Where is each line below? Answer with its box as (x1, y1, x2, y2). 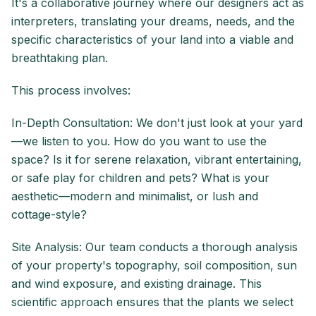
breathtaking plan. (11, 51, 108, 66)
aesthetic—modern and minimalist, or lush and (11, 189, 258, 204)
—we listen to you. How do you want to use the (11, 134, 267, 149)
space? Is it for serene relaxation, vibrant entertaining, (11, 152, 302, 167)
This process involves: (11, 83, 130, 98)
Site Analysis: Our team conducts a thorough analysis (11, 240, 298, 255)
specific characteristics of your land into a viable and (11, 32, 293, 47)
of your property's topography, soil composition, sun (11, 258, 297, 273)
